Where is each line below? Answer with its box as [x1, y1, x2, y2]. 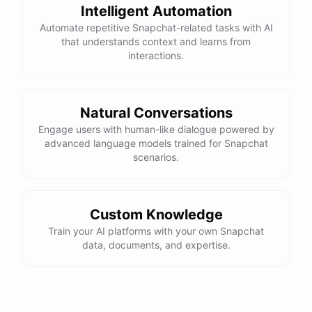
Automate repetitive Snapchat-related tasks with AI [39, 22, 273, 33]
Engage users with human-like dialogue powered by [38, 123, 274, 135]
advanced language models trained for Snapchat [44, 137, 268, 149]
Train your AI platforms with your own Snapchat [48, 225, 264, 237]
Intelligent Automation [80, 3, 232, 19]
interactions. [128, 49, 184, 61]
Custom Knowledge [89, 206, 223, 223]
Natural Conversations [79, 104, 233, 121]
